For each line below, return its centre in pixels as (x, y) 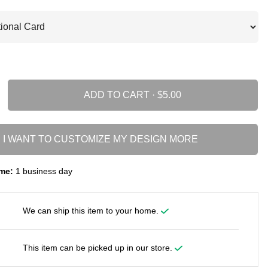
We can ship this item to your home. (92, 210)
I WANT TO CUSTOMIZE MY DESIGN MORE (100, 139)
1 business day (42, 171)
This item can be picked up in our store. (98, 247)
